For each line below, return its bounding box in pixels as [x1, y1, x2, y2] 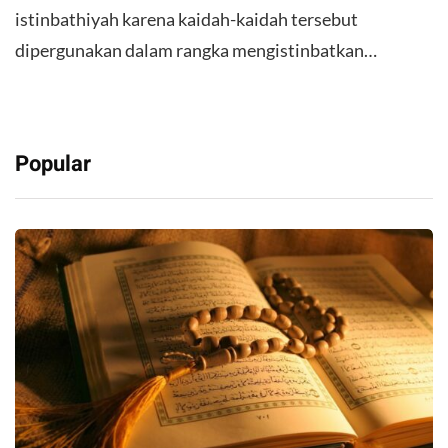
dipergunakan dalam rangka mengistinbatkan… [15, 38, 377, 61]
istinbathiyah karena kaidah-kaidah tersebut [15, 7, 358, 30]
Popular [15, 147, 91, 180]
